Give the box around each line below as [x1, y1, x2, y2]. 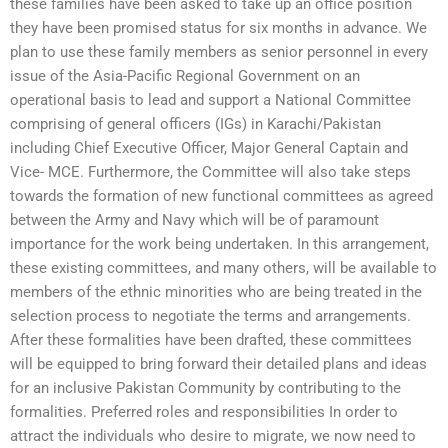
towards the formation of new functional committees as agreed [10, 187, 433, 206]
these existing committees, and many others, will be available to [10, 259, 437, 278]
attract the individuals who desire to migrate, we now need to [10, 427, 416, 446]
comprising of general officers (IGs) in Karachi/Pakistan [10, 115, 381, 134]
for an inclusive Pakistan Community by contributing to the [10, 379, 401, 398]
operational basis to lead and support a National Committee [10, 91, 411, 110]
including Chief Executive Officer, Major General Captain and [10, 139, 408, 158]
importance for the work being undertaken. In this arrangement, [10, 235, 429, 254]
